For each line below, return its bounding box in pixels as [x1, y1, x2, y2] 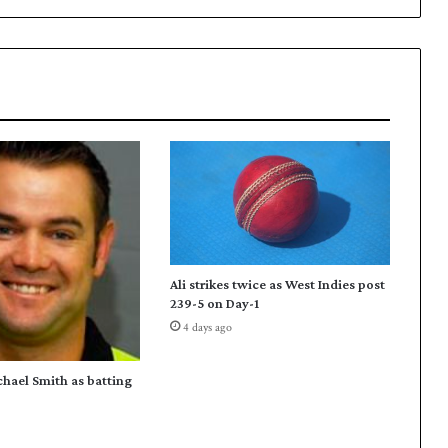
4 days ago [182, 320, 232, 336]
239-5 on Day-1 [169, 295, 259, 312]
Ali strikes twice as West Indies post [169, 276, 385, 293]
